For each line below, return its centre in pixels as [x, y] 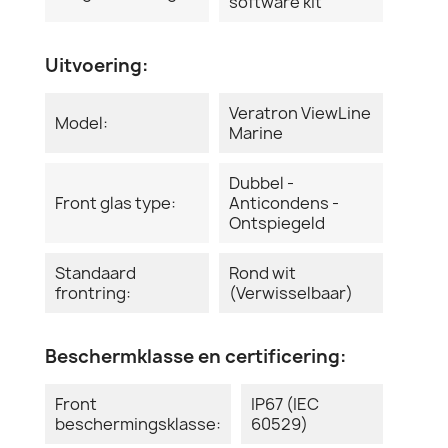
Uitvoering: [96, 65]
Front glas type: [115, 202]
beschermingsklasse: [138, 423]
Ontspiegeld [277, 222]
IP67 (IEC [285, 403]
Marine [256, 132]
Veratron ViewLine [300, 112]
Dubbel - [261, 182]
